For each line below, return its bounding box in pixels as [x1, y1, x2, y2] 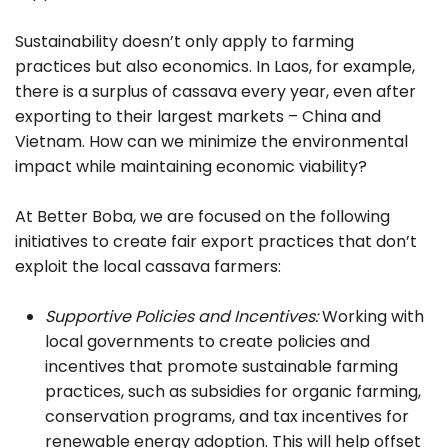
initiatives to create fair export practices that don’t [15, 230, 417, 254]
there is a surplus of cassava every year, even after [15, 80, 416, 104]
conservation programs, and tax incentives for [45, 405, 409, 429]
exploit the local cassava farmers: [15, 255, 281, 279]
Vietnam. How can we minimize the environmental [15, 130, 408, 154]
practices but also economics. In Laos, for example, [15, 55, 415, 79]
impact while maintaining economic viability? [15, 155, 367, 179]
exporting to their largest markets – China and [15, 105, 381, 129]
